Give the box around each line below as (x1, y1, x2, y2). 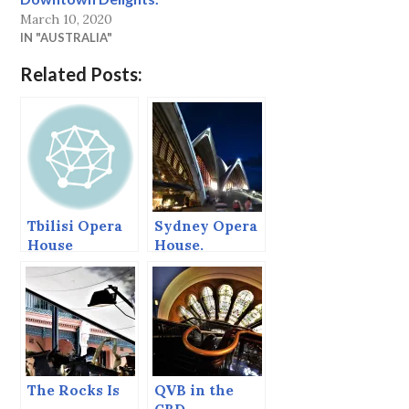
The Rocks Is (27, 381, 121, 399)
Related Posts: (20, 62, 143, 85)
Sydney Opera (154, 216, 258, 235)
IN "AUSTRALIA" (20, 29, 113, 45)
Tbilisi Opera (27, 216, 123, 235)
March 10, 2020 (20, 10, 113, 27)
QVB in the (154, 381, 235, 399)
